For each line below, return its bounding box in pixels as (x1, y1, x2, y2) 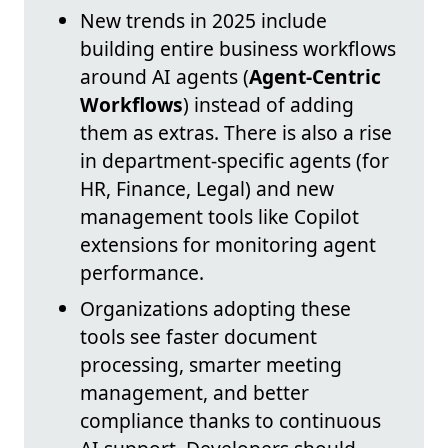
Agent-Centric (249, 63, 381, 91)
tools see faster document (80, 323, 317, 351)
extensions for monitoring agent (80, 231, 376, 259)
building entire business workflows (80, 35, 396, 63)
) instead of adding (183, 91, 354, 119)
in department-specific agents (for (80, 147, 389, 175)
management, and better (80, 379, 309, 407)
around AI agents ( (80, 63, 249, 91)
